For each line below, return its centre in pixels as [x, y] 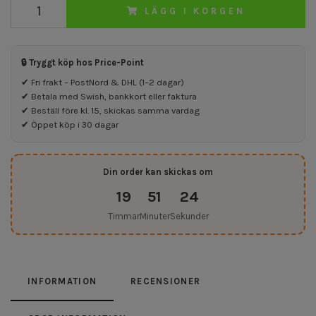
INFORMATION [62, 281]
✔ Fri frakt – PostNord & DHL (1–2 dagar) [103, 82]
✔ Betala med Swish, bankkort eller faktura [109, 96]
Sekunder [189, 216]
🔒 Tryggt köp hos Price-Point [83, 62]
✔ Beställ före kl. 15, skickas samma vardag [110, 110]
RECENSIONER [166, 281]
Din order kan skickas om [158, 171]
